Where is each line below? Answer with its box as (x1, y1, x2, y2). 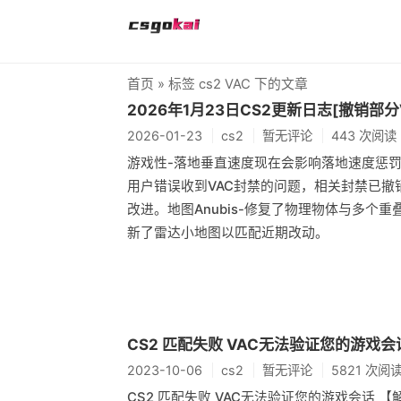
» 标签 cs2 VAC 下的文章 (154, 76, 308, 92)
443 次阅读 (330, 128, 397, 143)
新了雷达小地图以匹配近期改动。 (127, 225, 328, 242)
